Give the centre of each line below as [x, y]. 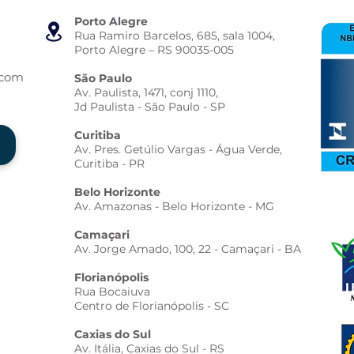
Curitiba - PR [109, 164]
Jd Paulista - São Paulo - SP [150, 107]
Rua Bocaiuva [112, 292]
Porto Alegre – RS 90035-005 [154, 50]
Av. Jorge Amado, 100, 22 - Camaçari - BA [188, 249]
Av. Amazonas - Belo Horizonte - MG [174, 206]
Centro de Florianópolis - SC [152, 306]
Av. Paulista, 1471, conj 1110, [146, 92]
